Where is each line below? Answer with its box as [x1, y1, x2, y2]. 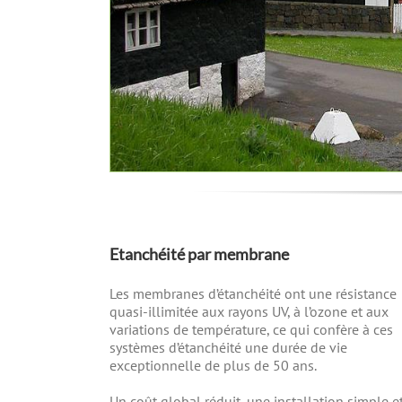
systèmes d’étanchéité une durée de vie [109, 338, 347, 357]
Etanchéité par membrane [109, 244, 289, 265]
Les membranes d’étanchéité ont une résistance [109, 284, 397, 303]
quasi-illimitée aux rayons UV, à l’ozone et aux [109, 302, 389, 321]
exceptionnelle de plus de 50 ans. [109, 356, 317, 375]
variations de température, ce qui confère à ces [109, 320, 393, 339]
